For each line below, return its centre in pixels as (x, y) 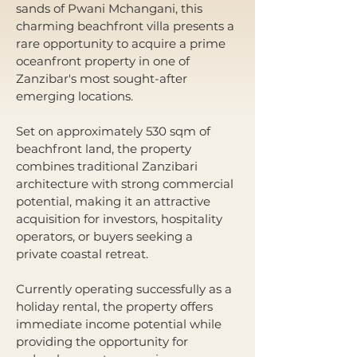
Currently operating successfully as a (126, 289)
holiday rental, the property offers (116, 306)
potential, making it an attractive (115, 201)
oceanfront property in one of (104, 61)
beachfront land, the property (105, 149)
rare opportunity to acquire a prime (122, 43)
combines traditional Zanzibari (108, 166)
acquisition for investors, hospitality (121, 219)
